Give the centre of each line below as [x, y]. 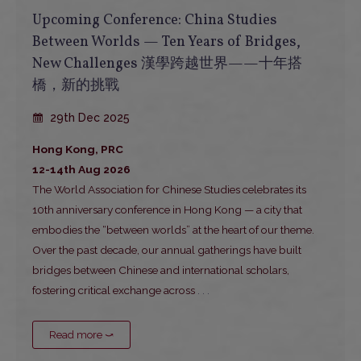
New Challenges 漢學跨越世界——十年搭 [167, 64]
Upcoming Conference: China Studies [155, 21]
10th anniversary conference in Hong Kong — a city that [167, 210]
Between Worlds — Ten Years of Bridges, [166, 43]
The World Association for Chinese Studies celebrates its [169, 190]
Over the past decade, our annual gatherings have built [167, 250]
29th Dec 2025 [88, 118]
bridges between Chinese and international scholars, [161, 270]
